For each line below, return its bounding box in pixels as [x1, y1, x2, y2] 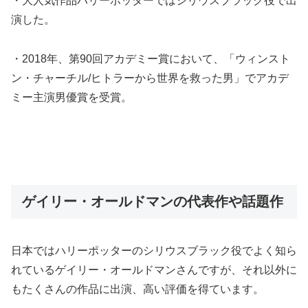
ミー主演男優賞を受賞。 [11, 91, 132, 103]
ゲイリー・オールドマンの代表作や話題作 [22, 194, 283, 210]
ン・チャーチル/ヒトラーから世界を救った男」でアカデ [11, 71, 289, 84]
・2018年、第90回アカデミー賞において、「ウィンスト [11, 52, 290, 65]
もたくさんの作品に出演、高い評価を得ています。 [11, 283, 264, 295]
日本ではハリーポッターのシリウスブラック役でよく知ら [11, 244, 297, 256]
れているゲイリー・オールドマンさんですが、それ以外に [11, 263, 297, 276]
